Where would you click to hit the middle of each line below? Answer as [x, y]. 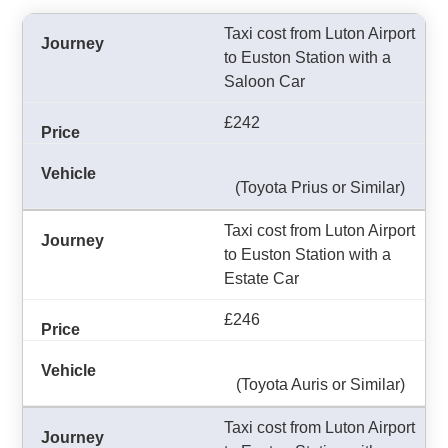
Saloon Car [264, 81]
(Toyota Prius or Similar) [320, 187]
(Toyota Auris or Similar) [320, 384]
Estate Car [261, 278]
